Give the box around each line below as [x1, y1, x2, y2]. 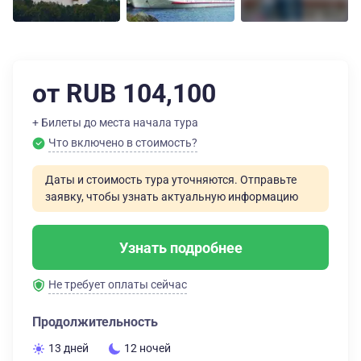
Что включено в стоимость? [48, 136, 197, 149]
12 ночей [124, 342, 171, 355]
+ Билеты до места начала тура [32, 116, 198, 129]
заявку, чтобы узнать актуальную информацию [45, 190, 298, 203]
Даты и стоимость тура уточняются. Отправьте [45, 173, 297, 186]
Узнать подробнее [118, 239, 243, 256]
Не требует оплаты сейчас [48, 278, 187, 291]
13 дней [48, 342, 89, 355]
